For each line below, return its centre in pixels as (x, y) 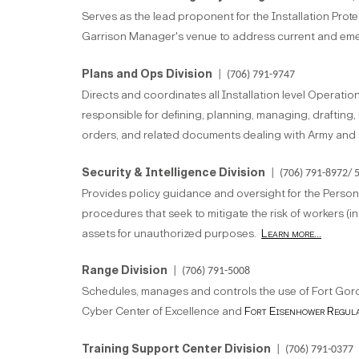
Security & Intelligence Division (173, 173)
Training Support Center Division (176, 349)
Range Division (125, 271)
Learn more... (291, 234)
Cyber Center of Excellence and (163, 312)
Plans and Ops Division (147, 75)
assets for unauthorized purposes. (171, 234)
